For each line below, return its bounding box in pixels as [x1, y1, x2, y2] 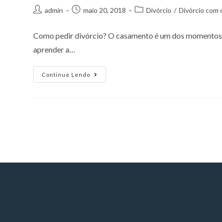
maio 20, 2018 [83, 6, 126, 15]
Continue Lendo [42, 71, 91, 78]
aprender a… [33, 45, 76, 55]
